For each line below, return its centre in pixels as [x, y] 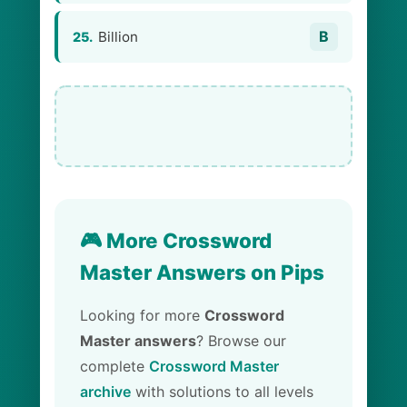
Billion [118, 37]
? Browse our [241, 341]
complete [114, 366]
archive [105, 392]
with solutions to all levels [222, 392]
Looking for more [142, 315]
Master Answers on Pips [202, 272]
